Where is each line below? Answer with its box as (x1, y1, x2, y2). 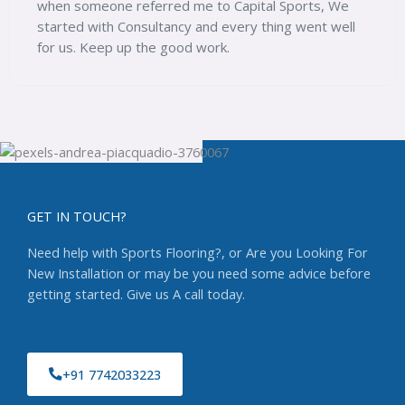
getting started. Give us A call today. (27, 284, 245, 303)
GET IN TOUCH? (27, 206, 127, 225)
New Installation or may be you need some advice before (27, 263, 371, 282)
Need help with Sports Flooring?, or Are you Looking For (27, 242, 368, 261)
